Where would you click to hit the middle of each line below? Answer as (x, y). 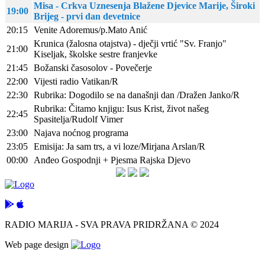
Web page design (38, 245)
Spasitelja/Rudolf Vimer (78, 119)
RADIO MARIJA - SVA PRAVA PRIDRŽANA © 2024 (112, 225)
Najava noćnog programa (81, 133)
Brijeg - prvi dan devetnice (87, 17)
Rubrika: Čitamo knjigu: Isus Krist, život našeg (121, 109)
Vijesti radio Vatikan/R (76, 82)
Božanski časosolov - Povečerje (93, 68)
